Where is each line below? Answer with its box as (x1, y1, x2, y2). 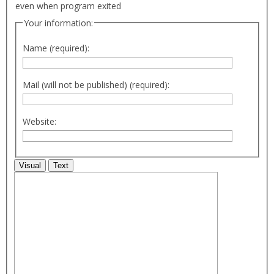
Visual (18, 161, 41, 171)
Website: (23, 116, 56, 128)
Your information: (24, 17, 93, 29)
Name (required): (23, 42, 89, 54)
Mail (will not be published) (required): (23, 79, 169, 91)
